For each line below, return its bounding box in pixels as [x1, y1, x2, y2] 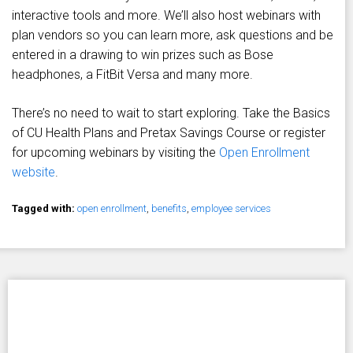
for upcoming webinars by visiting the [12, 144, 219, 160]
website [12, 164, 55, 180]
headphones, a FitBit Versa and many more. [12, 66, 253, 82]
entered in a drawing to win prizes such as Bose [12, 46, 273, 62]
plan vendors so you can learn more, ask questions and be [12, 27, 333, 43]
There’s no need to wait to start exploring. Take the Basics [12, 105, 330, 121]
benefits [151, 202, 187, 214]
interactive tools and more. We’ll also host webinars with [12, 7, 321, 23]
